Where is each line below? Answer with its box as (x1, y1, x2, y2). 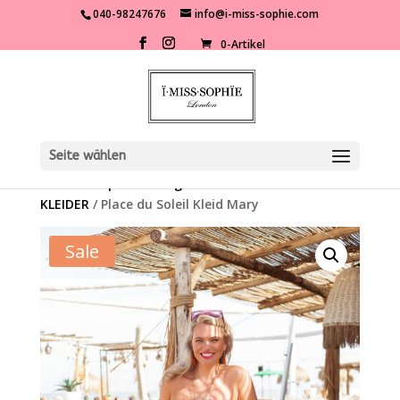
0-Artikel (221, 37, 266, 53)
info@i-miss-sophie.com (195, 6, 320, 21)
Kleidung (127, 175, 182, 192)
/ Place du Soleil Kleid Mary (88, 196, 259, 212)
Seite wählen (48, 148, 126, 163)
